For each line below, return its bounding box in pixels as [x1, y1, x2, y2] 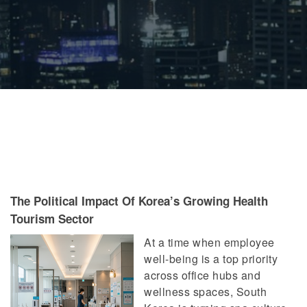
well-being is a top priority [144, 251, 278, 267]
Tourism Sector [10, 210, 94, 227]
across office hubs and [144, 267, 260, 283]
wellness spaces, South [144, 284, 267, 299]
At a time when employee [144, 234, 275, 250]
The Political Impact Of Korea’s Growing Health [10, 193, 268, 209]
